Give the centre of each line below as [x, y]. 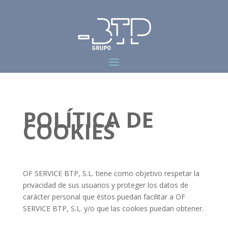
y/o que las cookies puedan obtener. [142, 208]
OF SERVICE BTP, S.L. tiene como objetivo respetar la [111, 173]
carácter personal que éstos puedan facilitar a [99, 196]
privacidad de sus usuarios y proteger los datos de [105, 185]
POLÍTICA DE [88, 119]
